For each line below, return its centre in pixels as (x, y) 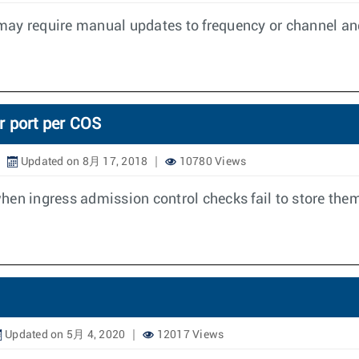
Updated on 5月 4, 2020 (64, 335)
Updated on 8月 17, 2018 (83, 162)
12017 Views (189, 335)
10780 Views (212, 162)
